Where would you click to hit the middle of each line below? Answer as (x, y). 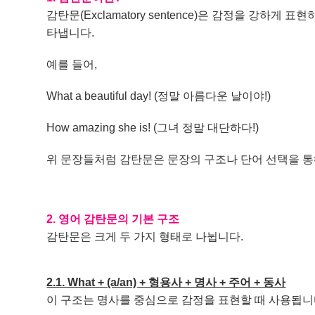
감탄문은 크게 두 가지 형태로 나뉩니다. (145, 237)
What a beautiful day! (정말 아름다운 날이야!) (159, 96)
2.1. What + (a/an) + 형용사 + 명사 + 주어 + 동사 (166, 282)
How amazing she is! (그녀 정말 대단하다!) (153, 128)
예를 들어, (72, 64)
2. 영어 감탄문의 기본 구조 (113, 219)
